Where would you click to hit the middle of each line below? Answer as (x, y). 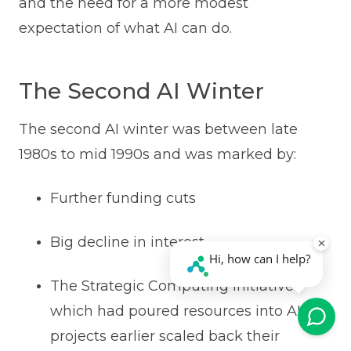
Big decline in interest (127, 242)
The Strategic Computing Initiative (172, 286)
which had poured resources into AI (175, 311)
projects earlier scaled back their (165, 336)
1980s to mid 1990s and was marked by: (157, 154)
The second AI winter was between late (158, 129)
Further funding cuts (123, 198)
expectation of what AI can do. (125, 28)
